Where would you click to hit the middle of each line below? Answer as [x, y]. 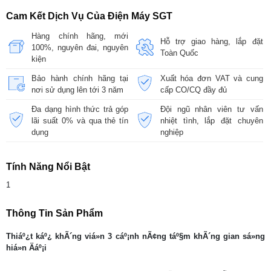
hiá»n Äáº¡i [26, 247]
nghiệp [171, 132]
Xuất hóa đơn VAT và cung [211, 78]
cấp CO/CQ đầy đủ [193, 90]
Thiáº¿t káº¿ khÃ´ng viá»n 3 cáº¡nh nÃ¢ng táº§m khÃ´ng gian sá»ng [135, 236]
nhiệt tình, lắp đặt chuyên [211, 120]
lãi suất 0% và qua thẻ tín [80, 120]
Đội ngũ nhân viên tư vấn [211, 109]
